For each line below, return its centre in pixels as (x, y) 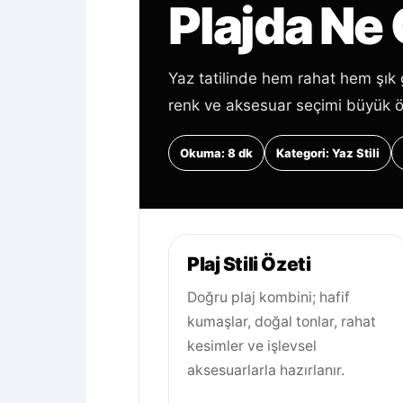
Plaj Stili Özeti (249, 264)
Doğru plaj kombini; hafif (269, 297)
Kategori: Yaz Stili (328, 153)
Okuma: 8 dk (216, 153)
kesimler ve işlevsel (252, 346)
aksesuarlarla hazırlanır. (266, 370)
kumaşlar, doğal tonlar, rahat (282, 322)
